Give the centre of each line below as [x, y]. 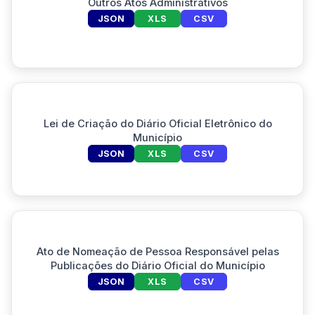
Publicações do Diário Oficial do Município [157, 265]
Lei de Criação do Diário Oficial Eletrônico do [157, 123]
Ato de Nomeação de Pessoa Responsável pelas [157, 251]
